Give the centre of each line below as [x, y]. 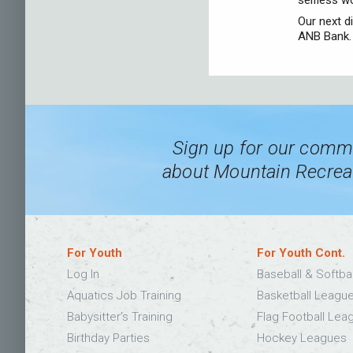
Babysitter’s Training [120, 316]
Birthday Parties [109, 338]
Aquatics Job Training [124, 295]
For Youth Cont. [301, 253]
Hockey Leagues [302, 338]
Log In [84, 274]
